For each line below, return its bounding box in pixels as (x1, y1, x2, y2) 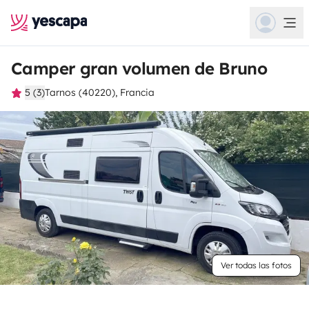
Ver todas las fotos (221, 260, 292, 270)
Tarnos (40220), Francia (45, 86, 154, 99)
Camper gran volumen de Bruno (11, 58, 268, 79)
